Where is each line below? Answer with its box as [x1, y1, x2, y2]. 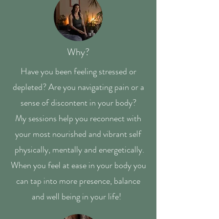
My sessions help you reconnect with [15, 112, 141, 125]
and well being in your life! [31, 190, 125, 203]
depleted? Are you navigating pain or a [12, 81, 144, 93]
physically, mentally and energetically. [12, 143, 144, 156]
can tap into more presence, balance [16, 175, 140, 187]
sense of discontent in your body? [20, 96, 136, 109]
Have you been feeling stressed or [20, 65, 136, 78]
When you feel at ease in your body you [10, 159, 146, 172]
